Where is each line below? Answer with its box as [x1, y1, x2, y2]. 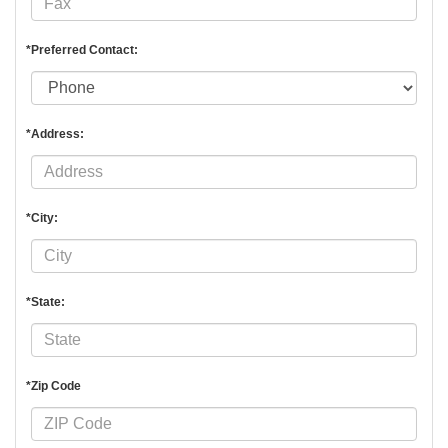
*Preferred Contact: [26, 42, 138, 57]
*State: [26, 294, 65, 309]
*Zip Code [26, 378, 81, 393]
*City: [26, 210, 58, 225]
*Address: [26, 126, 84, 141]
